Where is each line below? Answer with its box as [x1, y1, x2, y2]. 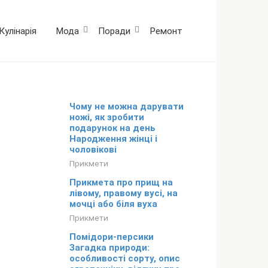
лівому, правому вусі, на [69, 188, 178, 199]
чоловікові [69, 144, 117, 156]
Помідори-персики [69, 232, 154, 243]
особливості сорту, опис [69, 253, 180, 264]
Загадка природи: [69, 242, 150, 254]
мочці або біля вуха [69, 199, 157, 210]
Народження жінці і [69, 133, 157, 145]
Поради [98, 25, 130, 36]
